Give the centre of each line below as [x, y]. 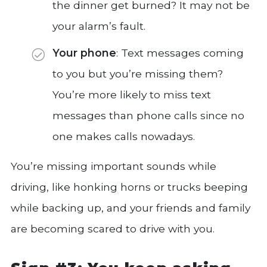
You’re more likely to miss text [132, 95]
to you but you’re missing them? [138, 74]
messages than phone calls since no [148, 116]
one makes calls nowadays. [124, 136]
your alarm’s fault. [99, 26]
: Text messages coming [180, 53]
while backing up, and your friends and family [131, 208]
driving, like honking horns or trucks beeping [129, 187]
